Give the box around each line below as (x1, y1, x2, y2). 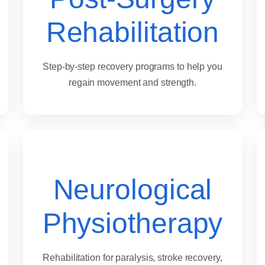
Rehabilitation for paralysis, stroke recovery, (43, 253, 222, 263)
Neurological (53, 174, 212, 206)
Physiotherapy (42, 208, 223, 240)
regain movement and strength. (68, 77, 197, 88)
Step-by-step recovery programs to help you (43, 62, 222, 72)
